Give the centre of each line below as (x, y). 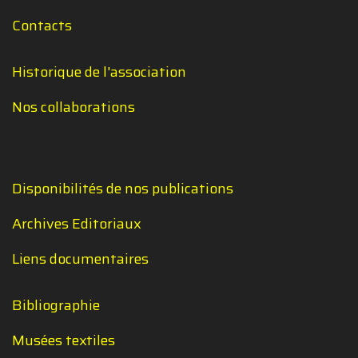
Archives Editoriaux (77, 223)
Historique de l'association (99, 72)
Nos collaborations (74, 107)
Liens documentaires (80, 259)
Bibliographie (56, 305)
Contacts (42, 25)
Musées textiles (64, 340)
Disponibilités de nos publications (123, 188)
